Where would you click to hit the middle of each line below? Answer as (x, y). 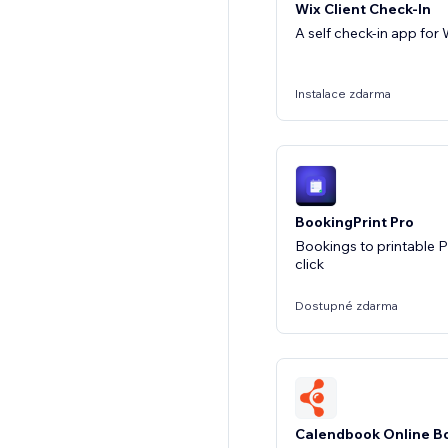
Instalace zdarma (343, 93)
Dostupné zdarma (346, 305)
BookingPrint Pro (354, 221)
